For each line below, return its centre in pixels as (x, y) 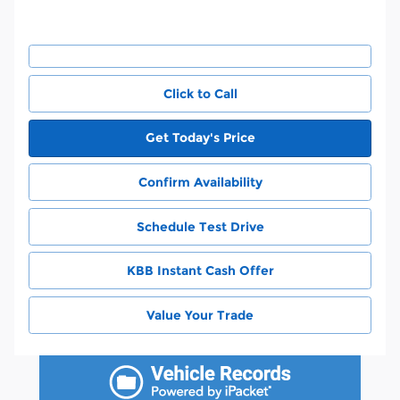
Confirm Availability (200, 182)
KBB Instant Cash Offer (200, 270)
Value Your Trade (200, 315)
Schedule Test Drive (200, 226)
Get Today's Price (200, 137)
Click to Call (200, 93)
